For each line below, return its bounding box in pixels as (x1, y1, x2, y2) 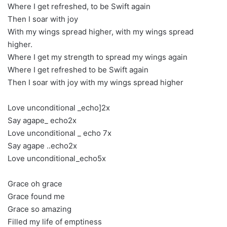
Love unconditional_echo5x (8, 154, 106, 163)
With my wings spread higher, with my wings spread (8, 27, 194, 36)
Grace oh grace (8, 179, 62, 188)
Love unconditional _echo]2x (8, 103, 110, 112)
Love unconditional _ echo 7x (8, 128, 111, 138)
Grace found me (8, 192, 65, 201)
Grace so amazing (8, 204, 71, 214)
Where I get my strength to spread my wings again (8, 52, 187, 62)
